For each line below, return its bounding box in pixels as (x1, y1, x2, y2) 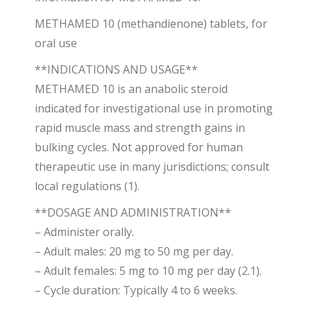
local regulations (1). (35, 178, 140, 194)
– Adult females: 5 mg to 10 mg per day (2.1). (35, 263, 262, 278)
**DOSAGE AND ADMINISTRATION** (35, 205, 231, 220)
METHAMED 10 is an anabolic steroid (35, 81, 228, 96)
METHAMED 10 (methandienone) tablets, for (35, 16, 267, 31)
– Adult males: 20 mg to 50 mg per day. (35, 244, 233, 259)
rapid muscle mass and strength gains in (35, 120, 245, 135)
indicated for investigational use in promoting (35, 101, 273, 116)
